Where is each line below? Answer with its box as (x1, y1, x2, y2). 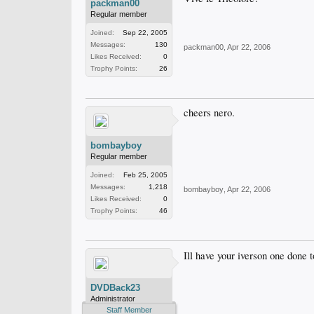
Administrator (90, 294, 135, 303)
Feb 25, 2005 (123, 171, 168, 179)
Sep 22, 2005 (123, 29, 168, 36)
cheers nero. (184, 106, 235, 119)
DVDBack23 (90, 282, 140, 293)
